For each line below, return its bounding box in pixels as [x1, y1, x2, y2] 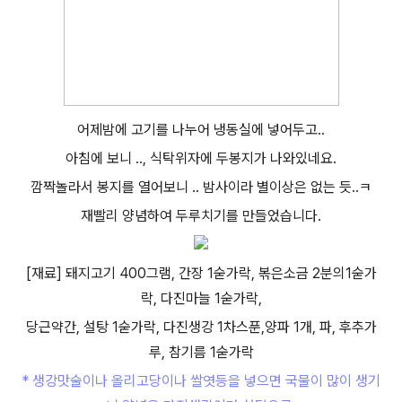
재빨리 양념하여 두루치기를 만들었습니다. [81, 207, 321, 224]
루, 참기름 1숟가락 [148, 344, 254, 361]
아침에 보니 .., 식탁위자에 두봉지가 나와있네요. [66, 150, 336, 167]
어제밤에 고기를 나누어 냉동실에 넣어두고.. [77, 121, 325, 138]
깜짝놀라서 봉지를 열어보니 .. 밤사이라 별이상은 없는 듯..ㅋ [31, 179, 371, 196]
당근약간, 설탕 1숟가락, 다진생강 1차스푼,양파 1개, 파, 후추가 [25, 319, 377, 336]
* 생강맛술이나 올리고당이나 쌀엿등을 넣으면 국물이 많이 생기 [22, 372, 380, 389]
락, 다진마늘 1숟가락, [140, 290, 262, 307]
